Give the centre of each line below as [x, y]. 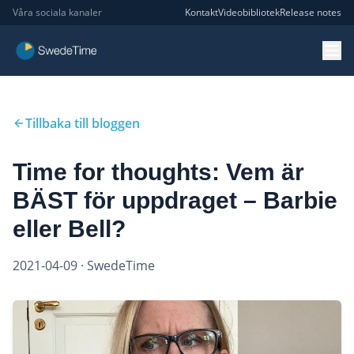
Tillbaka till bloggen [83, 123]
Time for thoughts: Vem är [158, 172]
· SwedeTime [116, 265]
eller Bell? [69, 229]
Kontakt [201, 12]
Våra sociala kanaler [57, 12]
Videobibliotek [249, 12]
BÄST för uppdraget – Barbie [175, 200]
